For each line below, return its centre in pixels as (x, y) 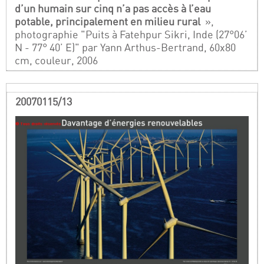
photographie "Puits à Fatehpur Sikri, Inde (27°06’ (131, 34)
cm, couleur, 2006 (57, 60)
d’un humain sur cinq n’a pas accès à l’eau (113, 8)
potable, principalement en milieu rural (109, 21)
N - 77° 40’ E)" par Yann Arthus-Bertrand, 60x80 (126, 47)
